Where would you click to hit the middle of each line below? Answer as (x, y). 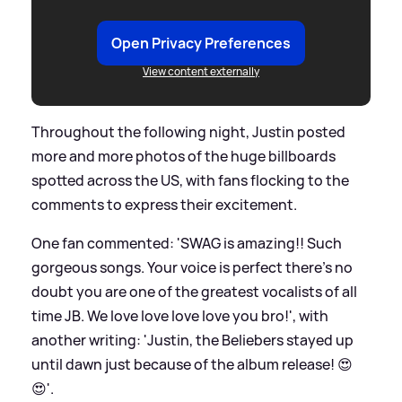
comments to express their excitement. (164, 204)
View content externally (201, 71)
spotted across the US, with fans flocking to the (190, 180)
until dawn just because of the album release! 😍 (192, 364)
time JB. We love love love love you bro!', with (180, 315)
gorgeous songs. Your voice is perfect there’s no (192, 267)
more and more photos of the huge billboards (184, 156)
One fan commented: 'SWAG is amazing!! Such (187, 243)
